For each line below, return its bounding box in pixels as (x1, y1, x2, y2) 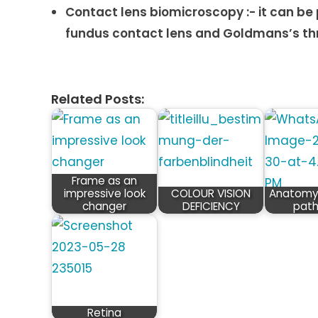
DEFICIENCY (182, 199, 240, 214)
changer (82, 199, 126, 214)
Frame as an (72, 173, 137, 188)
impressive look (63, 186, 146, 201)
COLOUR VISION (171, 186, 251, 201)
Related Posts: (51, 90, 144, 108)
